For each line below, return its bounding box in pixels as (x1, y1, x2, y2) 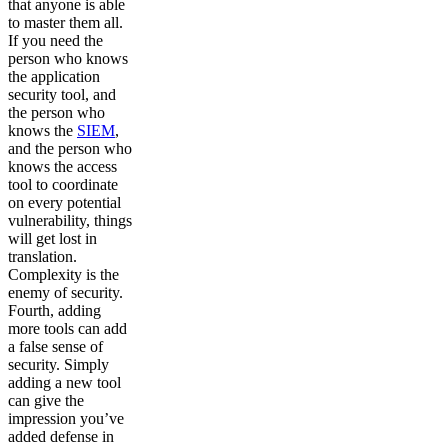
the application (8, 68, 100, 86)
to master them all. (8, 14, 123, 32)
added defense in (8, 428, 114, 446)
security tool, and (8, 86, 116, 104)
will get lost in (8, 230, 97, 248)
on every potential (8, 194, 121, 212)
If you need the (8, 32, 103, 50)
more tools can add (8, 320, 127, 338)
